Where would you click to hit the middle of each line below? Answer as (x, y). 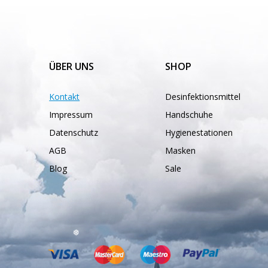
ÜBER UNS (72, 66)
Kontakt (65, 97)
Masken (181, 150)
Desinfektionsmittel (203, 97)
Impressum (71, 115)
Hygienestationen (199, 133)
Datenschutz (74, 133)
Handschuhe (189, 115)
